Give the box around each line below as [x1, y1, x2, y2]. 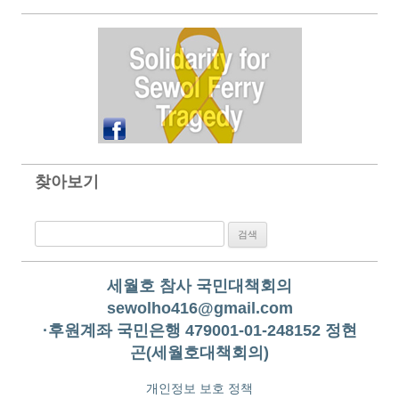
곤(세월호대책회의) [130, 344, 269, 362]
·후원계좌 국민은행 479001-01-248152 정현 [42, 322, 357, 339]
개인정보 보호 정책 [146, 381, 253, 395]
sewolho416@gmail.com [106, 299, 293, 317]
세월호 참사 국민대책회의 [107, 277, 292, 295]
